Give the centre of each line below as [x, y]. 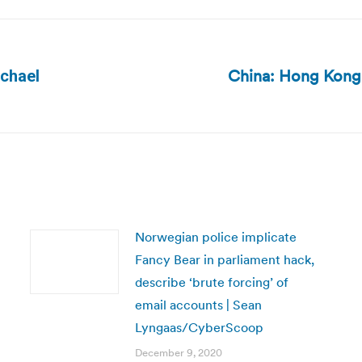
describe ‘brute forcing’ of [211, 282]
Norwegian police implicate [215, 237]
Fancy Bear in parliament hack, [224, 259]
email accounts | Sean [198, 305]
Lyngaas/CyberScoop [199, 327]
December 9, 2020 [178, 353]
